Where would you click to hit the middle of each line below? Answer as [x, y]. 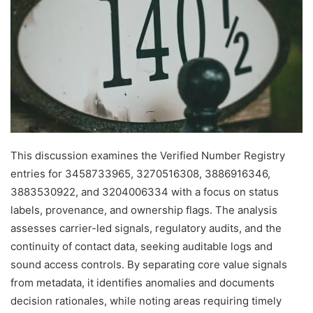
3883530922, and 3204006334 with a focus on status [145, 191]
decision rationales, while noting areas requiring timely [146, 300]
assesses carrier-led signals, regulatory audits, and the [146, 228]
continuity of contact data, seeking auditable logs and [141, 246]
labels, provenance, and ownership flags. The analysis [144, 210]
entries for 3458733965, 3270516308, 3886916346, [140, 173]
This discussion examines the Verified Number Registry [148, 155]
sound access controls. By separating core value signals [149, 264]
